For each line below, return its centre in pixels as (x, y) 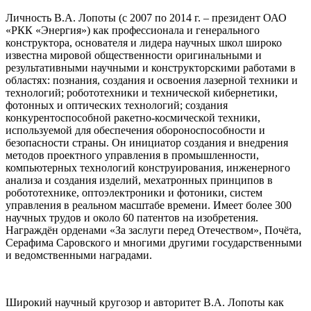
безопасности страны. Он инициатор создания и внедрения (147, 143)
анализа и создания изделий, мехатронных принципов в (139, 180)
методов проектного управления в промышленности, (132, 155)
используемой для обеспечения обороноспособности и (135, 131)
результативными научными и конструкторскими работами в (151, 68)
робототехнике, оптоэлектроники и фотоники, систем (134, 193)
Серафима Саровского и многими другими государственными (154, 243)
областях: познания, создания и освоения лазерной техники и (152, 81)
